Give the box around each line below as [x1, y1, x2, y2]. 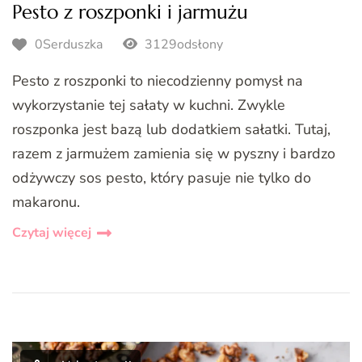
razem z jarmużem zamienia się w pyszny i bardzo [12, 144, 335, 164]
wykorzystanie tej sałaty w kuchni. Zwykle [12, 95, 285, 116]
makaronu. [12, 192, 80, 213]
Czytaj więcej [12, 224, 91, 242]
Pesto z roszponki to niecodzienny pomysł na [12, 71, 303, 91]
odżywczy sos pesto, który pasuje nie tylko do [12, 168, 311, 188]
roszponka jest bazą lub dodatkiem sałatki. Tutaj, [12, 120, 330, 140]
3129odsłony [141, 35, 223, 53]
